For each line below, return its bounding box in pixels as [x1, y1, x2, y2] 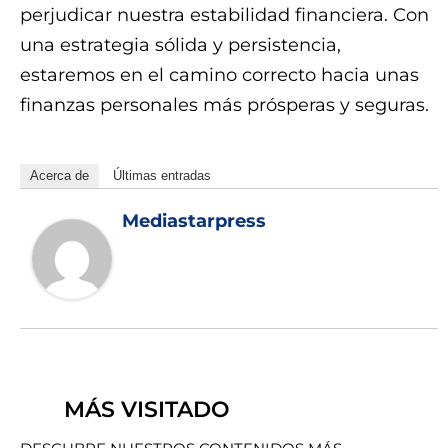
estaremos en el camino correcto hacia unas [20, 64, 419, 86]
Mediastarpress [122, 210, 266, 233]
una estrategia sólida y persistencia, [20, 34, 341, 56]
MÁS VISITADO [64, 396, 230, 424]
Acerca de [30, 168, 89, 184]
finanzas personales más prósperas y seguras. [20, 94, 429, 116]
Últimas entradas [113, 168, 211, 184]
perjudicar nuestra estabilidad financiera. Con [20, 4, 429, 26]
